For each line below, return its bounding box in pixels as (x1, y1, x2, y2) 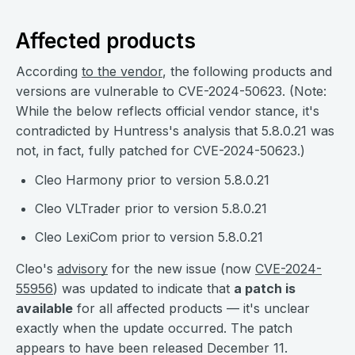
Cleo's (16, 261, 57, 277)
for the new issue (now (108, 261, 255, 277)
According (16, 63, 82, 79)
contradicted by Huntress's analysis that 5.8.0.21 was (16, 123, 334, 139)
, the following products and (162, 63, 332, 79)
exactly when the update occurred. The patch (16, 320, 292, 336)
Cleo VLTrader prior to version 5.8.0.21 (35, 200, 267, 216)
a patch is (234, 281, 296, 296)
